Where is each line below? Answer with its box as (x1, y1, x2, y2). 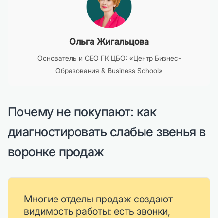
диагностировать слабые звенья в (8, 124, 206, 139)
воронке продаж (8, 144, 104, 159)
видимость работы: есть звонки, (24, 205, 170, 217)
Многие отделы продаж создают (24, 193, 173, 205)
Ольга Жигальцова (69, 36, 149, 47)
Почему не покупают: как (8, 104, 157, 119)
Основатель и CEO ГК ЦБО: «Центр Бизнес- (37, 54, 181, 62)
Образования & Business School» (55, 66, 163, 74)
